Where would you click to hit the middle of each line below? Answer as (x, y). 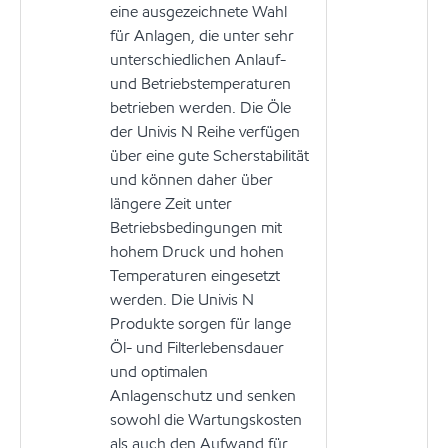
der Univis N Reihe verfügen (205, 131)
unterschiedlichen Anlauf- (198, 59)
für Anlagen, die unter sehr (202, 35)
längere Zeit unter (171, 203)
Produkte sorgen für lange (200, 323)
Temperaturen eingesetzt (195, 275)
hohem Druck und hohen (197, 251)
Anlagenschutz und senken (203, 395)
